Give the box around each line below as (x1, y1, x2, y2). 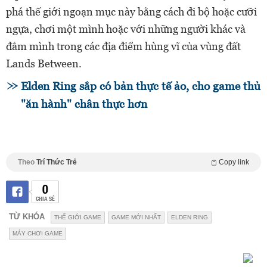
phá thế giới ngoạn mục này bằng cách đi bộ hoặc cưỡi (6, 5, 257, 18)
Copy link (219, 157, 249, 166)
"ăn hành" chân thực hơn (21, 97, 147, 110)
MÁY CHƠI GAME (13, 229, 63, 237)
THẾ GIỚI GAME (54, 213, 101, 221)
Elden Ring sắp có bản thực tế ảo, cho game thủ (21, 79, 260, 92)
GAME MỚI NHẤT (111, 213, 161, 221)
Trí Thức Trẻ (36, 157, 77, 166)
